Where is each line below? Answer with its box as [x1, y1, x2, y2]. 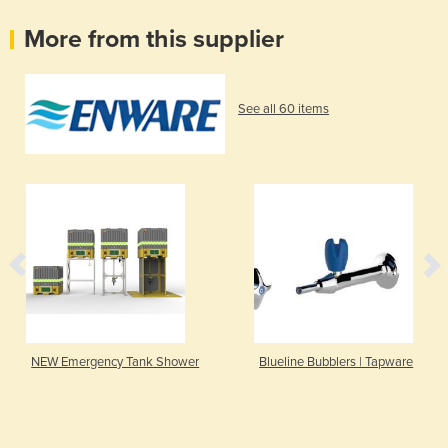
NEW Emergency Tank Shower [31, 353, 200, 370]
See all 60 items [238, 100, 329, 117]
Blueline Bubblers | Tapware [259, 353, 414, 370]
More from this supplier [24, 24, 284, 55]
